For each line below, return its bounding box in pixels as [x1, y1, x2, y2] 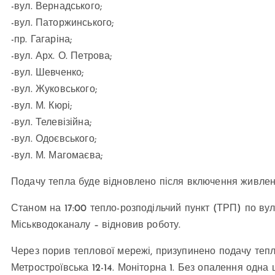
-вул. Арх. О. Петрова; [11, 52, 112, 62]
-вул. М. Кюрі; [11, 101, 72, 112]
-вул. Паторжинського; [11, 18, 114, 29]
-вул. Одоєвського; [11, 134, 96, 145]
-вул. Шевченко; [11, 68, 84, 79]
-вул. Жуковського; [11, 85, 97, 95]
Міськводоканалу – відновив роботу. [11, 220, 181, 231]
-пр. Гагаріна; [11, 35, 72, 45]
